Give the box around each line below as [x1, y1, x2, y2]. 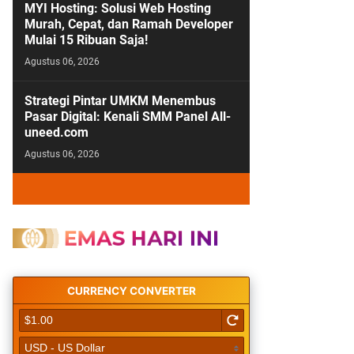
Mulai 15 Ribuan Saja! [24, 32, 148, 47]
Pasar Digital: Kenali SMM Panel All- [24, 109, 231, 124]
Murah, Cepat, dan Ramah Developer [24, 17, 233, 32]
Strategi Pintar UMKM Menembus [24, 93, 216, 108]
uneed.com [24, 125, 88, 140]
